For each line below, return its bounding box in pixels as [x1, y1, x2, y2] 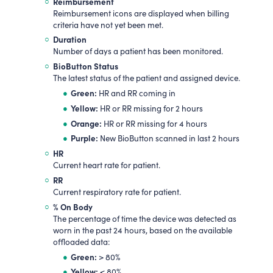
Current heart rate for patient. [52, 160, 160, 171]
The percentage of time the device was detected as [52, 213, 236, 224]
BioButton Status [52, 60, 118, 72]
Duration [52, 34, 87, 45]
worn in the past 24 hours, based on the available [52, 224, 232, 236]
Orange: [70, 117, 102, 129]
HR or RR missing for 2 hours [97, 102, 203, 114]
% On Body [52, 200, 93, 212]
